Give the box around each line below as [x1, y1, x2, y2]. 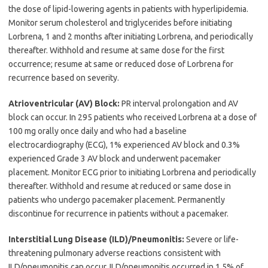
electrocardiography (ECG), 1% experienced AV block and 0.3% [8, 139, 240, 150]
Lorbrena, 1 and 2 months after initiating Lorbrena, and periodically [8, 31, 253, 41]
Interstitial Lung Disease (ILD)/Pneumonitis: [8, 234, 184, 244]
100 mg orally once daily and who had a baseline [8, 126, 187, 136]
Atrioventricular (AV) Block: [8, 98, 120, 108]
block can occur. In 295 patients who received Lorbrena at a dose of [8, 112, 257, 122]
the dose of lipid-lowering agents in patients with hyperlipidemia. [8, 4, 248, 14]
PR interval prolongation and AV [120, 98, 238, 108]
